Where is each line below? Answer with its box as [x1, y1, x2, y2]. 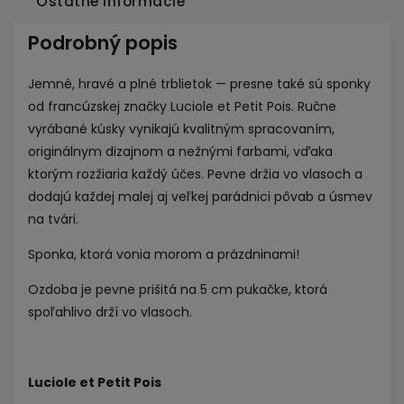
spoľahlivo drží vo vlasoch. [28, 302, 192, 321]
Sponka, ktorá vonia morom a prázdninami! [28, 244, 299, 263]
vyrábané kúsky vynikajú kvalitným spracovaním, [28, 119, 335, 138]
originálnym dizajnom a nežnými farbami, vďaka [28, 142, 333, 161]
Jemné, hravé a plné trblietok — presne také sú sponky [28, 74, 371, 93]
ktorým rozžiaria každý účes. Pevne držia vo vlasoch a [28, 164, 363, 183]
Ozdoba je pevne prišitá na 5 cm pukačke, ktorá [28, 280, 327, 298]
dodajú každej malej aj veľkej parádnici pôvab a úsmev [28, 187, 372, 206]
